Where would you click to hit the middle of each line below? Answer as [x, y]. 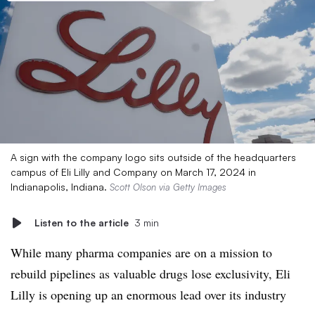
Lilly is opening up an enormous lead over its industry [148, 295]
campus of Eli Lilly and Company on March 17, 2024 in [133, 172]
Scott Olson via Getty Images [168, 187]
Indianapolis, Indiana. [60, 187]
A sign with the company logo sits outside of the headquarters [153, 157]
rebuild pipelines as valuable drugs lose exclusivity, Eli [150, 274]
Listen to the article [82, 223]
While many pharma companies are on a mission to [141, 252]
